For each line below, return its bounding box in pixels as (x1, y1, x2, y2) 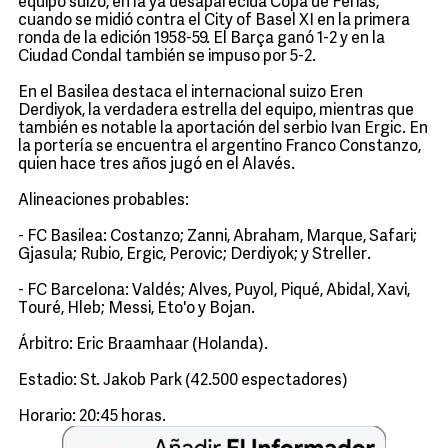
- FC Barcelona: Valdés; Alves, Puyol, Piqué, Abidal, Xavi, (18, 283, 410, 299)
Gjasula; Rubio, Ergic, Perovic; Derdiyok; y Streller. (18, 247, 371, 263)
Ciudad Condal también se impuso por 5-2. (18, 49, 316, 65)
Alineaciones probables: (18, 193, 189, 209)
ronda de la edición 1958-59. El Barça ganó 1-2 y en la (18, 31, 385, 47)
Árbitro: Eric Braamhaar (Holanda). (18, 337, 268, 353)
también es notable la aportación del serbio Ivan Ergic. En (18, 121, 428, 137)
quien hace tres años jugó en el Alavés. (18, 157, 295, 173)
